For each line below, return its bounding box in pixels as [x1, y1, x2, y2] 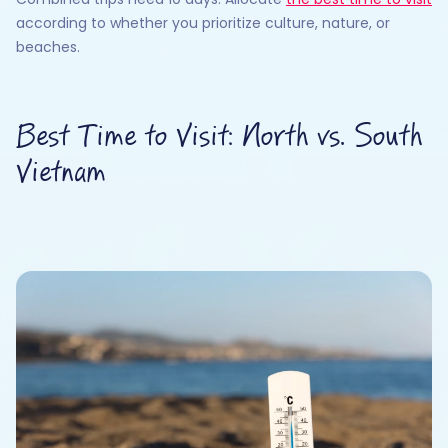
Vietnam [16, 157, 106, 189]
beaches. [16, 37, 80, 57]
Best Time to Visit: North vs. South [16, 121, 422, 153]
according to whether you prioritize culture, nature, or [16, 13, 390, 33]
